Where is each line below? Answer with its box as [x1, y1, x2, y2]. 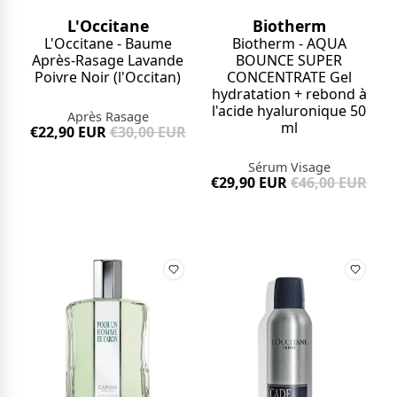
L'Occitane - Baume [43, 34, 172, 54]
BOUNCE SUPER [236, 51, 343, 71]
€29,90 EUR [211, 173, 288, 193]
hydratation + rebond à [211, 84, 367, 105]
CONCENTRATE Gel [226, 67, 352, 88]
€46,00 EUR [291, 173, 368, 193]
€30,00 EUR [109, 122, 186, 143]
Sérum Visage [247, 159, 331, 176]
